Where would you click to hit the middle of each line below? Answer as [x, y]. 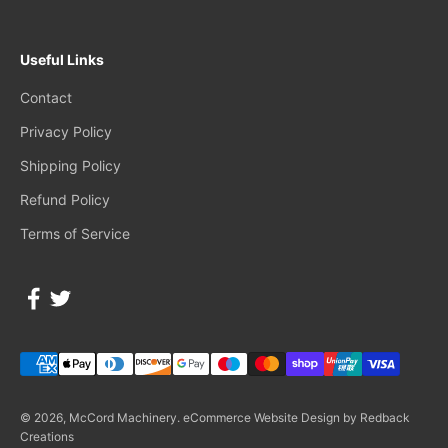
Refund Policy [65, 199]
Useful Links [62, 59]
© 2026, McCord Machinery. [101, 417]
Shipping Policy [70, 165]
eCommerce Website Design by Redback [296, 417]
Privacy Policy [66, 131]
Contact [46, 97]
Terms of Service [75, 233]
